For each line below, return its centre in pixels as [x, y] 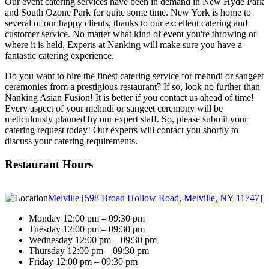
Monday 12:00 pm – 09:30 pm [87, 219]
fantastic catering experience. [59, 55]
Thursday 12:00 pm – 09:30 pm [89, 251]
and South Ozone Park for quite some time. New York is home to [128, 12]
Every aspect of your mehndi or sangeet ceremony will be [114, 108]
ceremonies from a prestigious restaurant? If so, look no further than [132, 86]
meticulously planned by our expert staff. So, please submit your [126, 119]
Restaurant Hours [49, 164]
